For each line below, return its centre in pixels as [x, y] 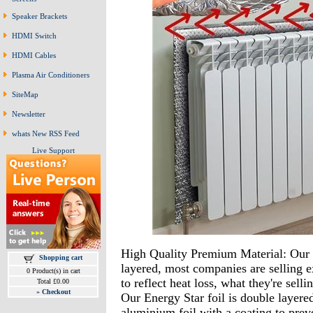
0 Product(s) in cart [53, 271]
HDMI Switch [34, 36]
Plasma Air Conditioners [51, 75]
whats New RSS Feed [46, 133]
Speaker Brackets [39, 16]
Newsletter [29, 114]
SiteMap [25, 94]
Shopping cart [61, 257]
